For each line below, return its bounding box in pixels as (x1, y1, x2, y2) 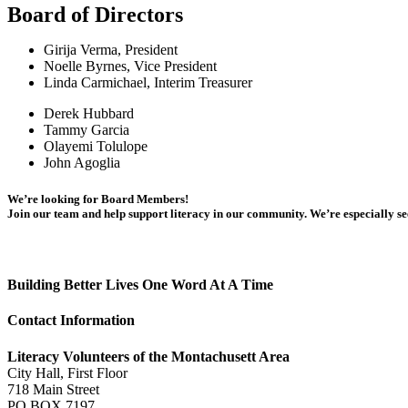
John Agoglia (44, 155, 120, 171)
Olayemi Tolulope (44, 138, 148, 155)
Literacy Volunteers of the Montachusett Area (7, 348, 290, 364)
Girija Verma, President (44, 42, 178, 58)
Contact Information (7, 312, 135, 329)
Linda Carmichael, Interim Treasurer (44, 75, 252, 91)
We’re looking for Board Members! (7, 191, 189, 206)
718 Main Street (7, 381, 99, 397)
